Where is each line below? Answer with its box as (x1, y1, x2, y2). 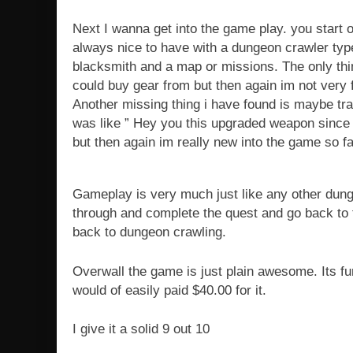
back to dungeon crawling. (72, 225, 226, 240)
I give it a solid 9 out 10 (72, 321, 210, 337)
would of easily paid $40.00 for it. (72, 282, 266, 298)
